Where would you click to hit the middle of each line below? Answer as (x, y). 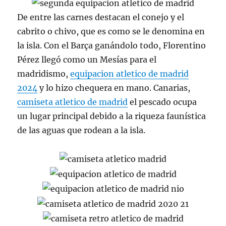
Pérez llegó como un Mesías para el (87, 59)
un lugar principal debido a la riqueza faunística (112, 116)
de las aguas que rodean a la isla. (81, 130)
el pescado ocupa (162, 102)
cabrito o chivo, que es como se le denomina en (111, 31)
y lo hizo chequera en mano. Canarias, (114, 88)
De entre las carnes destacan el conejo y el (101, 17)
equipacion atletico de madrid (130, 73)
